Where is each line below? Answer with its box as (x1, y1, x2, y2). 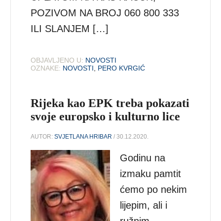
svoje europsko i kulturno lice (31, 110, 181, 123)
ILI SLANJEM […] (31, 23, 109, 34)
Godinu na (120, 152, 166, 163)
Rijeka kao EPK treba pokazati (31, 96, 190, 110)
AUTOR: (31, 133, 55, 140)
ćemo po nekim (120, 184, 187, 195)
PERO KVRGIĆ (98, 64, 146, 72)
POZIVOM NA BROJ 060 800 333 (31, 7, 180, 18)
